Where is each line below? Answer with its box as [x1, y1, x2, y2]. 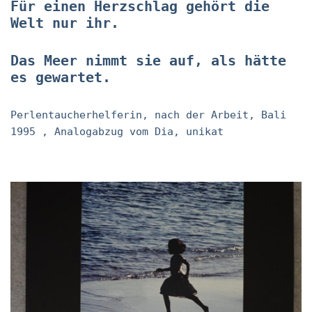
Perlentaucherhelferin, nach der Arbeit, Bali [10, 109, 286, 122]
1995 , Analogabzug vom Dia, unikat [10, 125, 224, 139]
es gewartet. [10, 69, 111, 86]
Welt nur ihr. [10, 15, 119, 32]
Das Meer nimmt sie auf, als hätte [10, 52, 286, 70]
